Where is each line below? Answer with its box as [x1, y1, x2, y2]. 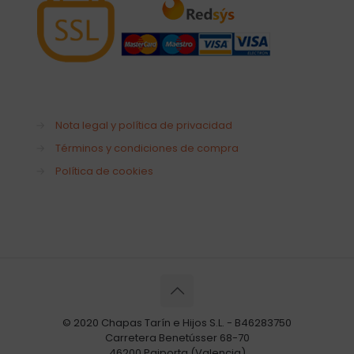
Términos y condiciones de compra [55, 140, 239, 156]
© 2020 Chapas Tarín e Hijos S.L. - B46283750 [62, 314, 292, 330]
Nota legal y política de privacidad [55, 117, 232, 133]
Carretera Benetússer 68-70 [104, 330, 250, 345]
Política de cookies [55, 163, 153, 179]
